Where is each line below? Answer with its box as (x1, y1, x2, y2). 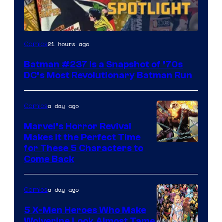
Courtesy (156, 157, 195, 171)
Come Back (24, 154, 74, 165)
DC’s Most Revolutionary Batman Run (24, 70, 192, 81)
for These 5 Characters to (24, 143, 143, 154)
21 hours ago (48, 40, 89, 49)
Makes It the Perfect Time (24, 132, 141, 143)
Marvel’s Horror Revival (24, 121, 131, 132)
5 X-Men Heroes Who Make (24, 205, 146, 216)
